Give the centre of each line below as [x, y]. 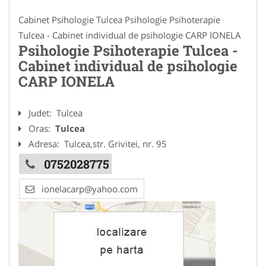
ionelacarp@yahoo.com [90, 189]
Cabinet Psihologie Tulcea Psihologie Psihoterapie [119, 20]
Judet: [41, 113]
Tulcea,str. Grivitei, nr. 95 [115, 144]
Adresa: [45, 144]
